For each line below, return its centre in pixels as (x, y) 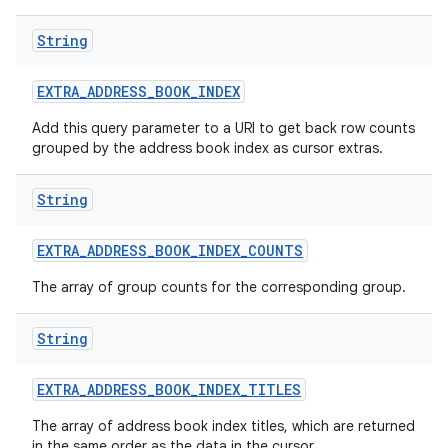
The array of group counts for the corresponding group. (219, 287)
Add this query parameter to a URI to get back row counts (223, 128)
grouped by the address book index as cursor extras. (207, 148)
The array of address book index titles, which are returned (223, 426)
